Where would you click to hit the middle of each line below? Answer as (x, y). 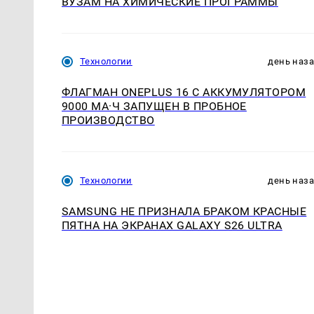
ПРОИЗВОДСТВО (108, 121)
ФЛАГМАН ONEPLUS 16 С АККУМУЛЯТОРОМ (184, 93)
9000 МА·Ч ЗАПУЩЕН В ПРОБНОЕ (154, 107)
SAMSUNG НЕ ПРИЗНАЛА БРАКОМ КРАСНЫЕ (184, 211)
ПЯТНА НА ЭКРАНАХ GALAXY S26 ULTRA (172, 225)
